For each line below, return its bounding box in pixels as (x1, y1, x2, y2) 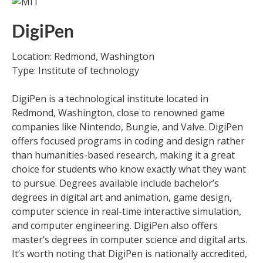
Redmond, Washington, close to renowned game (12, 106, 225, 119)
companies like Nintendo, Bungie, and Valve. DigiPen (12, 120, 243, 133)
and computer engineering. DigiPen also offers (12, 219, 218, 232)
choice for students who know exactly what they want (12, 163, 246, 176)
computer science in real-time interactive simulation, (12, 205, 241, 218)
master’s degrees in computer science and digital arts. (12, 233, 247, 246)
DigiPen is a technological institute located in (12, 92, 208, 105)
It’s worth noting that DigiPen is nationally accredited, (12, 247, 247, 260)
